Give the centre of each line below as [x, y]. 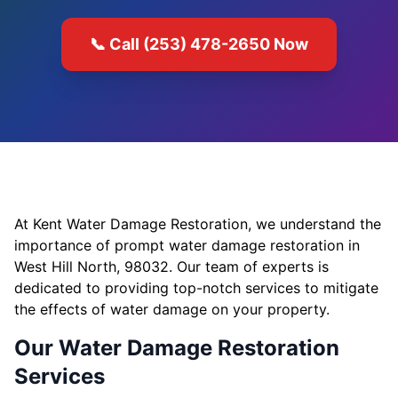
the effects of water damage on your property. [172, 309]
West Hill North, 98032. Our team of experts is [171, 267]
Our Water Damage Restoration [177, 348]
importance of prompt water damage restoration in [187, 245]
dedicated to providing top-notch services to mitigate [196, 288]
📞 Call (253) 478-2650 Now [199, 44]
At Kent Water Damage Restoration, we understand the [198, 224]
